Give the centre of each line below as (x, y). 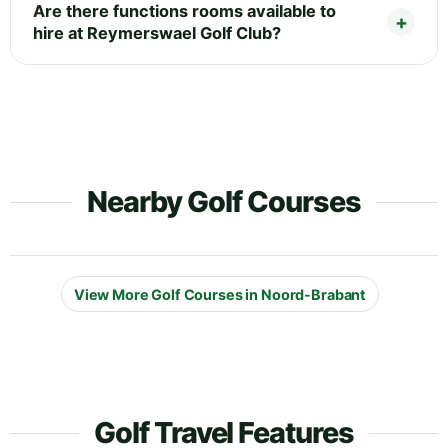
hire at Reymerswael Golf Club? (157, 33)
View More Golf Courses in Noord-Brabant (220, 294)
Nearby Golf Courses (224, 202)
